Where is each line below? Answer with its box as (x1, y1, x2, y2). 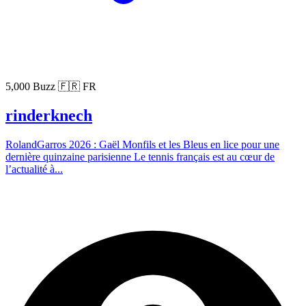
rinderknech (5, 106, 92, 124)
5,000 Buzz (5, 80, 58, 92)
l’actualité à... (5, 163, 63, 175)
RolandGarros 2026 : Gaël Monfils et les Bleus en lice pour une (5, 138, 279, 150)
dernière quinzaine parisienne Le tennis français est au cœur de (5, 150, 275, 163)
